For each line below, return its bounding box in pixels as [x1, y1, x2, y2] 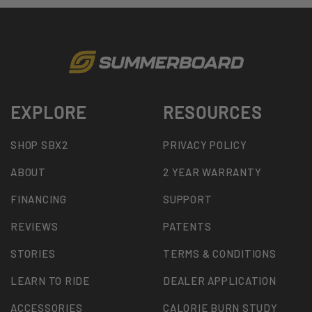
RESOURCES [163, 102, 262, 123]
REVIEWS [10, 220, 58, 233]
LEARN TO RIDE [10, 274, 90, 287]
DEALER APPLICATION [163, 274, 276, 287]
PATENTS [163, 220, 212, 233]
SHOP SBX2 [10, 139, 68, 151]
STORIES [10, 247, 56, 260]
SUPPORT [163, 193, 212, 205]
